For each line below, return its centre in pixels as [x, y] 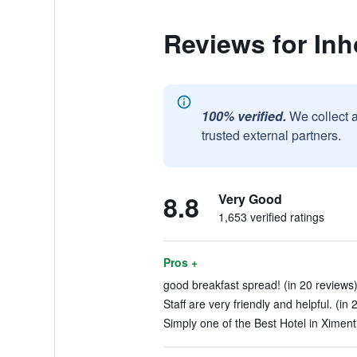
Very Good [250, 199]
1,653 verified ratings [271, 217]
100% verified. [243, 116]
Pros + [180, 262]
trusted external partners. [271, 135]
